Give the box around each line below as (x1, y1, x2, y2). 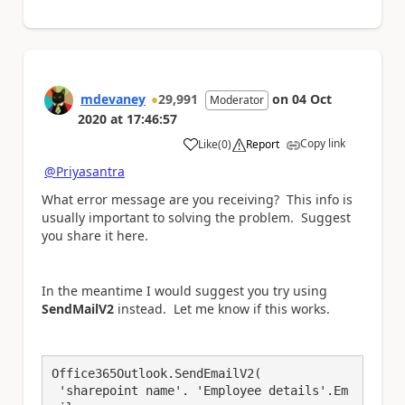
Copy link (300, 136, 345, 152)
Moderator (210, 92, 264, 108)
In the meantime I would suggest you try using (42, 281, 327, 299)
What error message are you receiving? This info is (42, 190, 353, 208)
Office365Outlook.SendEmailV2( (52, 365, 261, 381)
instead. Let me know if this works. (114, 299, 330, 317)
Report (246, 137, 279, 153)
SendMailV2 (42, 299, 114, 317)
